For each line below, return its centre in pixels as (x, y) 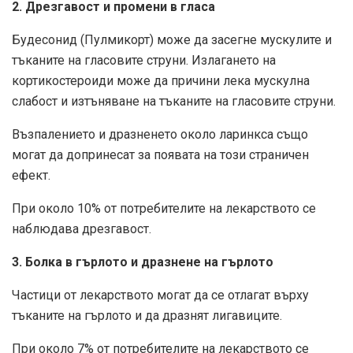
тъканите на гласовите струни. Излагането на (144, 61)
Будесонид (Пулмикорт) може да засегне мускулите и (172, 40)
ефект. (31, 176)
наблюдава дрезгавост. (82, 229)
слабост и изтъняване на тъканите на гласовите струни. (174, 102)
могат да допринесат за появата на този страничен (160, 155)
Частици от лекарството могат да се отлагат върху (160, 295)
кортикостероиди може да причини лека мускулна (161, 81)
